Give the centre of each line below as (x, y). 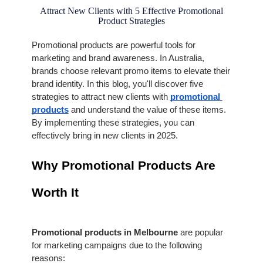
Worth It (55, 193)
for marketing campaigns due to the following (117, 246)
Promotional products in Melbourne (106, 233)
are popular (201, 233)
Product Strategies (131, 21)
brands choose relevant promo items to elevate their (131, 71)
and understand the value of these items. (147, 109)
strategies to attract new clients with (101, 97)
